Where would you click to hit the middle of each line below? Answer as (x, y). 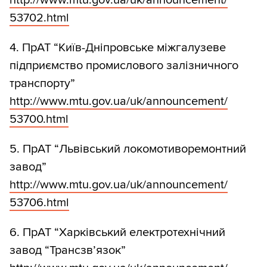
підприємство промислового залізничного (124, 66)
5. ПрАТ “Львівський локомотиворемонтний (128, 149)
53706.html (39, 203)
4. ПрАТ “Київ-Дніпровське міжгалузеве (118, 48)
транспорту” (42, 84)
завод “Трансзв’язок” (68, 251)
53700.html (39, 119)
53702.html (39, 18)
